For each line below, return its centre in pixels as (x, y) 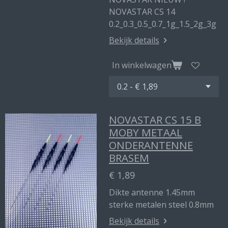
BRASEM (129, 158)
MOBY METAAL (146, 132)
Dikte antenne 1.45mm (152, 192)
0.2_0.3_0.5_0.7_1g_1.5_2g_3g (163, 24)
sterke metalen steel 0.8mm (161, 205)
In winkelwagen (142, 65)
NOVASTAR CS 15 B (155, 120)
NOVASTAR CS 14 (142, 12)
